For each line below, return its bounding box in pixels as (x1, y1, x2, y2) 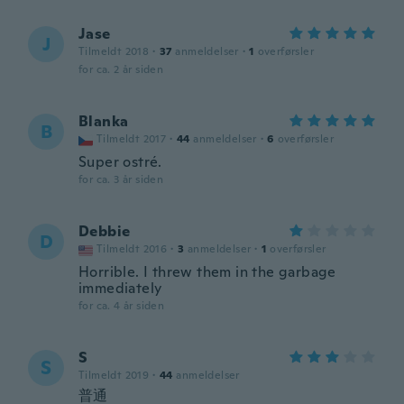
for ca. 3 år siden (78, 172, 164, 187)
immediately (78, 279, 162, 298)
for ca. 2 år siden (78, 62, 164, 77)
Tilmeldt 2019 (78, 368, 150, 382)
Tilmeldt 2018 (78, 44, 150, 59)
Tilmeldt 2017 (96, 132, 167, 146)
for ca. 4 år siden (78, 298, 165, 313)
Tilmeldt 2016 (96, 242, 168, 256)
